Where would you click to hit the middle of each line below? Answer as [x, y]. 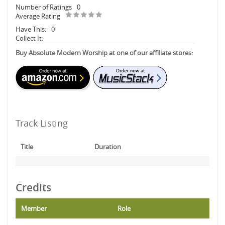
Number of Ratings [44, 7]
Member [34, 208]
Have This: [31, 29]
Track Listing [42, 123]
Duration [108, 147]
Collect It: [29, 38]
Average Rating [38, 16]
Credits [33, 187]
